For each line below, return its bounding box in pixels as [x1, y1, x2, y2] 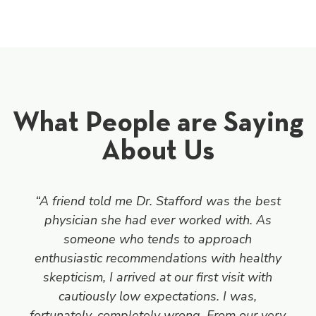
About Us [102, 131, 214, 167]
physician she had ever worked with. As [44, 211, 272, 229]
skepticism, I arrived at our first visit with [43, 268, 273, 286]
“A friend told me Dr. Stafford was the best [35, 192, 281, 209]
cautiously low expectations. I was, [59, 287, 257, 305]
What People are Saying [13, 103, 303, 139]
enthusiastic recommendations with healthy [34, 249, 281, 267]
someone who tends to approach [63, 230, 253, 248]
